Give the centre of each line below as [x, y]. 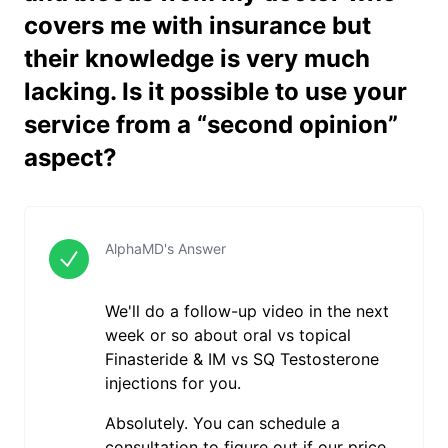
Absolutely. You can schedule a [222, 423]
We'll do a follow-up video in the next [246, 311]
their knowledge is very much [197, 58]
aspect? [70, 157]
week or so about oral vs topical [227, 335]
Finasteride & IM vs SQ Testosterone [241, 359]
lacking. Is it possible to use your [215, 91]
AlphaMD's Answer [165, 248]
